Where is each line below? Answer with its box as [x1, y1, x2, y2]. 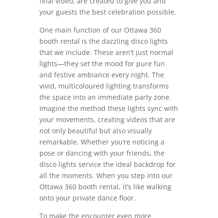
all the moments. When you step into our [39, 170, 173, 180]
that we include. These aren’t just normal [39, 47, 173, 57]
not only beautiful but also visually [39, 126, 152, 135]
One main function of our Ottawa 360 [39, 25, 161, 35]
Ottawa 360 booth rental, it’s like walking [39, 182, 171, 191]
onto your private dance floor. [39, 193, 136, 202]
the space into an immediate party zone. [39, 92, 171, 102]
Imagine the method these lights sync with [39, 103, 178, 113]
